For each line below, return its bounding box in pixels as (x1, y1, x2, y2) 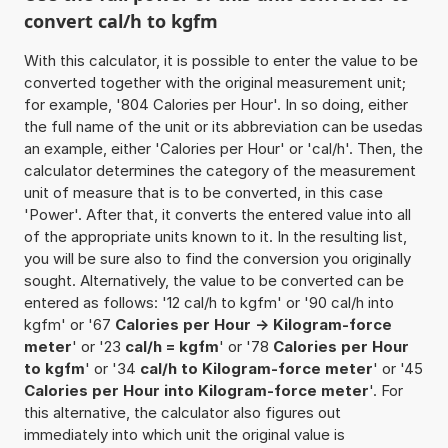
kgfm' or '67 (23, 314, 115, 334)
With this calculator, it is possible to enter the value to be (23, 50, 418, 70)
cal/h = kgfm (124, 336, 219, 356)
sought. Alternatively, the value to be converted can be (23, 270, 404, 290)
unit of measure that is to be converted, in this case (23, 182, 383, 202)
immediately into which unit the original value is (23, 424, 345, 444)
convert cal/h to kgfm (23, 8, 218, 33)
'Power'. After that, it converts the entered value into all (23, 204, 411, 224)
